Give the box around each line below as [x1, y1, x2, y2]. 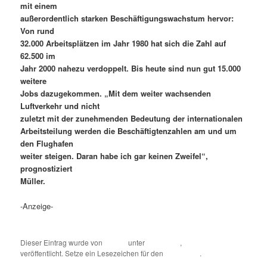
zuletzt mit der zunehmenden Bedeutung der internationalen [20, 113, 243, 125]
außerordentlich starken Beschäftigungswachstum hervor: [20, 13, 234, 24]
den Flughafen [20, 138, 74, 150]
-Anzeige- [20, 200, 54, 212]
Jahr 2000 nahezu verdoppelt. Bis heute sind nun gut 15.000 [20, 63, 241, 74]
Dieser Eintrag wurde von [20, 237, 105, 248]
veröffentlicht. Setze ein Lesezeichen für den [20, 248, 166, 259]
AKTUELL [147, 237, 181, 249]
